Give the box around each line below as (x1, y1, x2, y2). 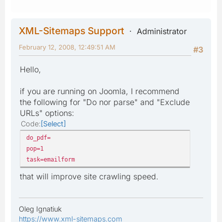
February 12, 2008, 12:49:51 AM (19, 43, 115, 51)
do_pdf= (26, 133, 51, 141)
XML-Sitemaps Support (19, 24, 124, 37)
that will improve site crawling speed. (20, 171, 159, 181)
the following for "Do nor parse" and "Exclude (20, 97, 190, 107)
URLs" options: (20, 108, 74, 118)
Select (43, 119, 63, 128)
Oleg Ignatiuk (19, 204, 62, 213)
